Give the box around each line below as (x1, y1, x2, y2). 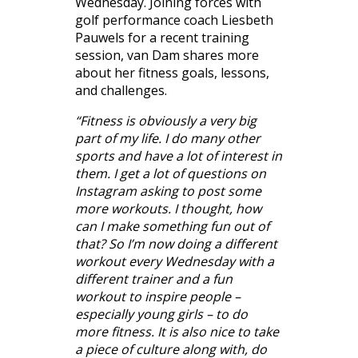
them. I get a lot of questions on (75, 164, 266, 182)
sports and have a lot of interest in (75, 146, 282, 165)
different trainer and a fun (75, 269, 233, 288)
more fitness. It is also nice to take (75, 322, 279, 340)
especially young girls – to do (75, 304, 248, 323)
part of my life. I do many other (75, 129, 261, 147)
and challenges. (75, 81, 167, 99)
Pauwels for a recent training (75, 28, 249, 46)
